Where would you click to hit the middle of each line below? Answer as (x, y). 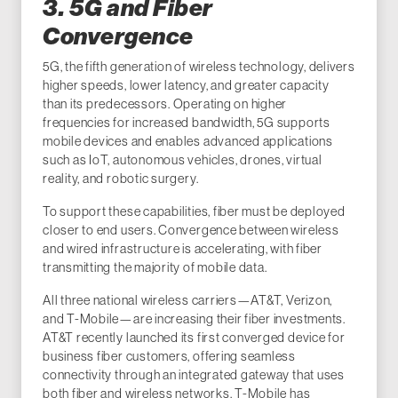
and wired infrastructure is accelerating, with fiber (183, 248)
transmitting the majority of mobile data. (155, 267)
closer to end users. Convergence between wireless (191, 230)
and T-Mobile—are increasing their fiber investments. (194, 318)
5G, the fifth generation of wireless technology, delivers (199, 66)
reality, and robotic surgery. (121, 178)
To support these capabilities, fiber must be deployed (194, 211)
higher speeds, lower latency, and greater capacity (186, 85)
